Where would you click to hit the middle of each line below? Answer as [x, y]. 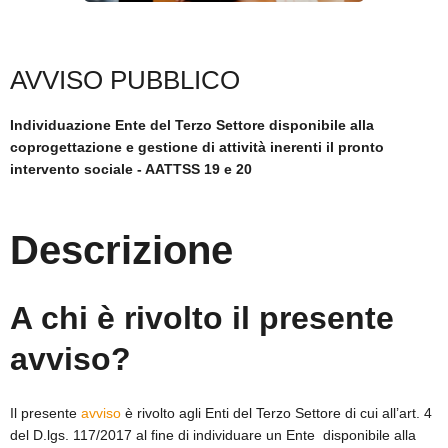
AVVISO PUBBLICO [125, 80]
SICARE [98, 63]
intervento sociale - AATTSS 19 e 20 [131, 169]
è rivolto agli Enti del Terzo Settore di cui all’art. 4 [278, 413]
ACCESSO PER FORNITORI [168, 104]
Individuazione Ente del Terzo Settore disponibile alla [192, 125]
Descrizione [121, 250]
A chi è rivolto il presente [202, 318]
